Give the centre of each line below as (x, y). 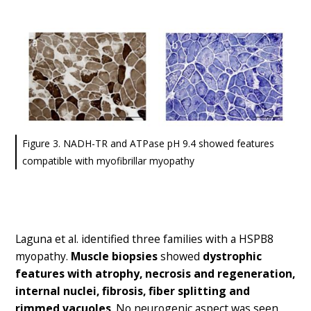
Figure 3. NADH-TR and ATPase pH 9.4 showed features (149, 143)
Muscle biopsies (115, 256)
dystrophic (233, 256)
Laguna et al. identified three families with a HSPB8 (145, 238)
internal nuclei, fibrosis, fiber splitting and (133, 291)
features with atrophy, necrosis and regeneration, (155, 273)
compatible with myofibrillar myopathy (109, 160)
